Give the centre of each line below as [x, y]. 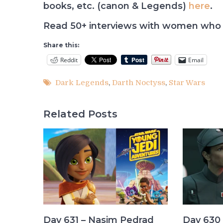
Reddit [69, 60]
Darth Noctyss [139, 83]
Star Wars [187, 83]
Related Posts [80, 114]
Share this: [61, 45]
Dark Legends [82, 83]
